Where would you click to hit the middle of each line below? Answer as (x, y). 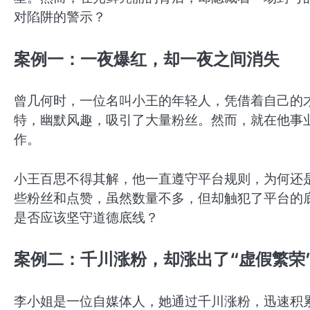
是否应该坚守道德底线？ (86, 217)
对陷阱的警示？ (60, 17)
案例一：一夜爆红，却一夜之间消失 (147, 59)
